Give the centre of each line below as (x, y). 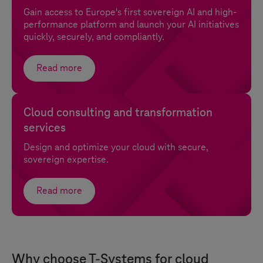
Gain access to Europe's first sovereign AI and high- (130, 12)
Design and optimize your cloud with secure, (116, 147)
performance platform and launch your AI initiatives (131, 25)
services (45, 128)
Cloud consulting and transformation (118, 113)
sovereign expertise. (66, 160)
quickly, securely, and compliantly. (94, 37)
